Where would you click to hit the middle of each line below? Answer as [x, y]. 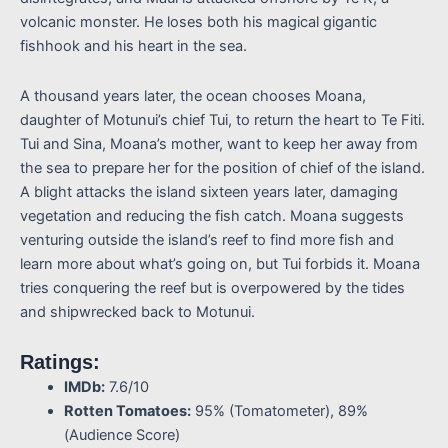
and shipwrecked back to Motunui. [137, 311]
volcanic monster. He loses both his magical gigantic [198, 22]
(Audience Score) [121, 435]
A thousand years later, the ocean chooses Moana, [193, 95]
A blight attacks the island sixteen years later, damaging [209, 191]
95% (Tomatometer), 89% [279, 411]
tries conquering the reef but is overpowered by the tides [212, 287]
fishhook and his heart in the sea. [133, 46]
